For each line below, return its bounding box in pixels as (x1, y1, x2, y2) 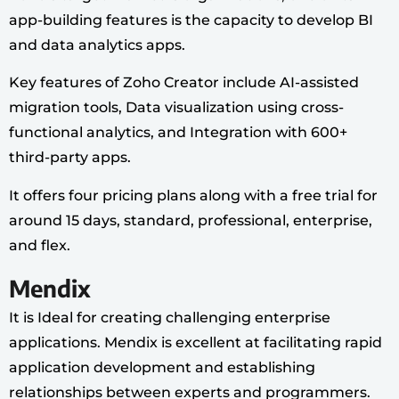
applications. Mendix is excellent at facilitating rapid (9, 333, 382, 351)
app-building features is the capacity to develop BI (9, 11, 373, 28)
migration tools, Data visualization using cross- (9, 99, 344, 117)
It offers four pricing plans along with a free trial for (9, 186, 378, 204)
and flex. (9, 236, 70, 254)
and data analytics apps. (9, 36, 185, 53)
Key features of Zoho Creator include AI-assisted (9, 74, 359, 92)
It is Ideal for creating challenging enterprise (9, 308, 330, 326)
